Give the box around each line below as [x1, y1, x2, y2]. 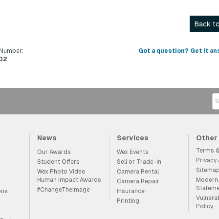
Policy [196, 203, 214, 210]
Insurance [116, 188, 145, 195]
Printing [116, 197, 139, 204]
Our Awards [37, 149, 71, 155]
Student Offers [37, 158, 80, 165]
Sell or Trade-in [116, 158, 161, 165]
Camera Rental [116, 168, 159, 175]
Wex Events [116, 149, 149, 155]
